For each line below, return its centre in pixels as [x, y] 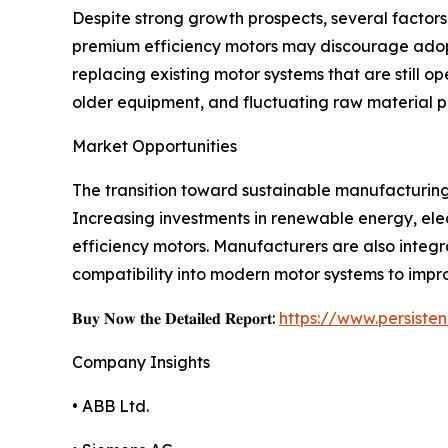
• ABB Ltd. [110, 406]
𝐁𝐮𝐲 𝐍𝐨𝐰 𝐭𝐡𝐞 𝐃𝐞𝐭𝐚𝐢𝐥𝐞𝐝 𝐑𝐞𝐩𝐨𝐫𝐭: [175, 318]
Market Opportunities [154, 146]
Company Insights [141, 362]
